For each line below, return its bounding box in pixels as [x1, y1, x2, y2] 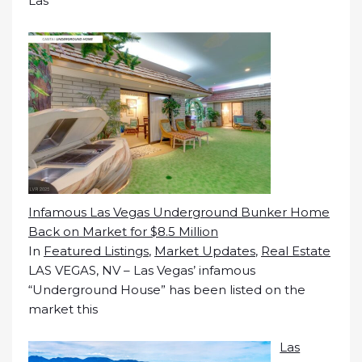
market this [28, 301, 98, 318]
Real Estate [261, 243, 330, 259]
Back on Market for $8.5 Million [28, 224, 218, 240]
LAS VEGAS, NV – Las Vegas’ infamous [28, 263, 255, 279]
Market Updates [154, 243, 255, 259]
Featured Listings [44, 243, 149, 259]
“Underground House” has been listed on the [28, 282, 305, 298]
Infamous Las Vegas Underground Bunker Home [28, 204, 330, 221]
